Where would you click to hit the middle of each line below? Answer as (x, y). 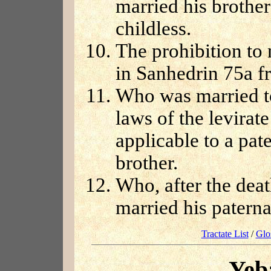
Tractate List (225, 233)
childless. (153, 28)
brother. (147, 162)
